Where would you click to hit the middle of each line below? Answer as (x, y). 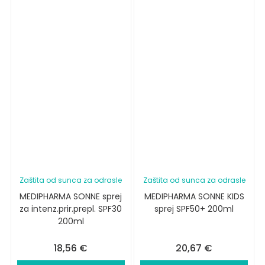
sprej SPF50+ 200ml (194, 209)
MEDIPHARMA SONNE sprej (71, 196)
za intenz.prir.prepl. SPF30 (71, 209)
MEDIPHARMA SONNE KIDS (194, 196)
